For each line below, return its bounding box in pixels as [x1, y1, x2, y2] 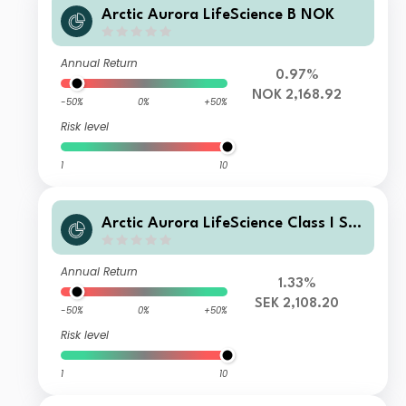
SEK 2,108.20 [255, 297, 340, 312]
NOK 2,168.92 [252, 89, 343, 103]
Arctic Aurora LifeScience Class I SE [101, 215, 358, 231]
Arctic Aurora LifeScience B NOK [101, 6, 335, 23]
